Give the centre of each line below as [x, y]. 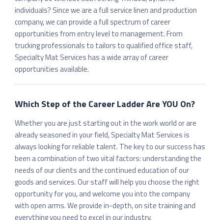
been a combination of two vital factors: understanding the [108, 158]
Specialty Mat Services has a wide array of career [92, 57]
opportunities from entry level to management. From [99, 34]
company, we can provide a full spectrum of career [93, 22]
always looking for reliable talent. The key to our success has [110, 147]
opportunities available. [52, 69]
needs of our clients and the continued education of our [102, 170]
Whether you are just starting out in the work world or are [106, 123]
